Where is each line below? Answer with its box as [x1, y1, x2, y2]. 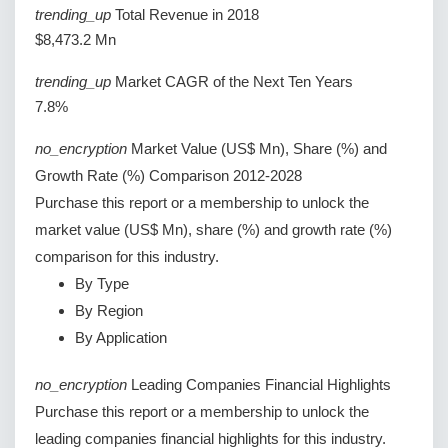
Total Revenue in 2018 [115, 6, 259, 24]
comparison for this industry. [35, 248, 219, 266]
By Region [75, 302, 143, 320]
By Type [75, 275, 129, 293]
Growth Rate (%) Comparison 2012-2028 [35, 167, 302, 185]
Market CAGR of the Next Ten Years [115, 73, 353, 91]
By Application [75, 329, 167, 347]
